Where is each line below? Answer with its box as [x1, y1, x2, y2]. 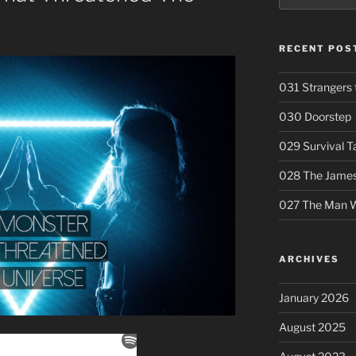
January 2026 [278, 290, 349, 304]
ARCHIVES [278, 253, 339, 265]
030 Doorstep [278, 109, 351, 123]
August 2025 [278, 319, 346, 334]
